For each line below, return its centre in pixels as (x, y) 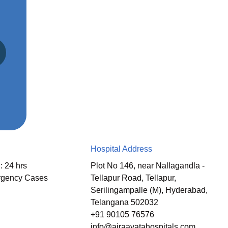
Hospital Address (121, 149)
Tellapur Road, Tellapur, (133, 178)
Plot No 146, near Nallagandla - (147, 166)
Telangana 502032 (124, 203)
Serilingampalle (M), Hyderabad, (149, 190)
